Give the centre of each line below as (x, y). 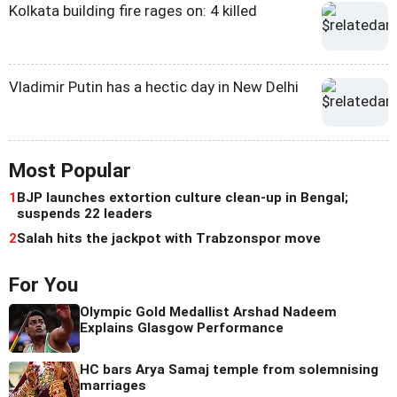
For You (43, 285)
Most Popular (70, 171)
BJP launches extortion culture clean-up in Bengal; (183, 198)
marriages (113, 386)
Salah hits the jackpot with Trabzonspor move (169, 239)
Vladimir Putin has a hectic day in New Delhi (154, 87)
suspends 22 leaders (85, 214)
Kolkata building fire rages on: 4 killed (133, 11)
